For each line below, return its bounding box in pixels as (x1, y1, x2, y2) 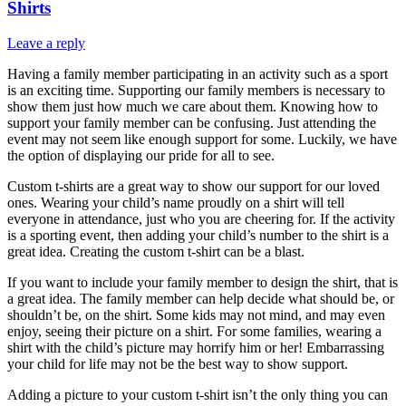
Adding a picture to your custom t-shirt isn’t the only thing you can (7, 386, 388, 402)
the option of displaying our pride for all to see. (7, 147, 275, 163)
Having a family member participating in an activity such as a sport (7, 65, 388, 82)
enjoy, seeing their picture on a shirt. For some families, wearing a (7, 323, 382, 339)
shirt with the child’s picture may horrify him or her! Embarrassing (7, 339, 384, 355)
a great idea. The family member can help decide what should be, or (7, 290, 394, 306)
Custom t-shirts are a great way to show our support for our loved (7, 178, 380, 194)
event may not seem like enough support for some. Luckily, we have (7, 130, 397, 147)
